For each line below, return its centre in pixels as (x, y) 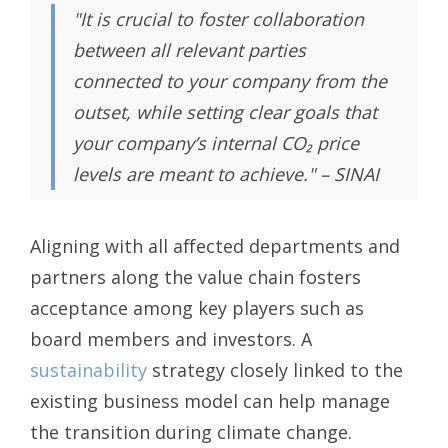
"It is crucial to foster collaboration (218, 19)
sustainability (88, 370)
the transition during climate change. (191, 432)
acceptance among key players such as (197, 308)
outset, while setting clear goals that (224, 112)
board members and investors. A (171, 339)
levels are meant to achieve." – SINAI (225, 174)
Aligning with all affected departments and (215, 246)
